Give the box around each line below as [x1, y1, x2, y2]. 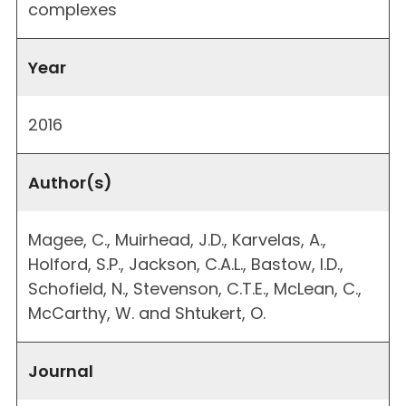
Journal [28, 359, 93, 382]
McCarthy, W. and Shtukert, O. [28, 301, 266, 324]
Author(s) [28, 170, 112, 194]
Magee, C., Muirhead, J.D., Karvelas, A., [28, 227, 326, 251]
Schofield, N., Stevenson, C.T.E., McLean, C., [28, 276, 362, 300]
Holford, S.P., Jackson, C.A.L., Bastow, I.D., [28, 252, 343, 275]
